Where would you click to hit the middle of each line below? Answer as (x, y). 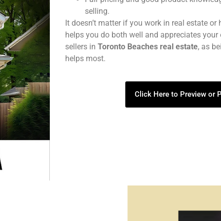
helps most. (85, 58)
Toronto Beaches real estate (148, 46)
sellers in (81, 46)
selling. (97, 11)
